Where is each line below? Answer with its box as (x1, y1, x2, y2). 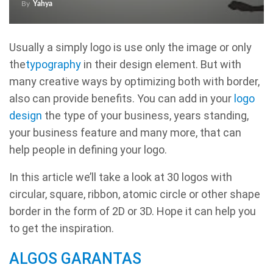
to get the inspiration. (9, 222, 114, 235)
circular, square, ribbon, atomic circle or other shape (9, 188, 260, 200)
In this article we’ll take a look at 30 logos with (9, 171, 232, 183)
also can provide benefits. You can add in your (9, 92, 234, 105)
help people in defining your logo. (9, 143, 167, 156)
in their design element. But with (81, 58, 241, 71)
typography (26, 58, 81, 71)
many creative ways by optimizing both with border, (9, 75, 260, 88)
